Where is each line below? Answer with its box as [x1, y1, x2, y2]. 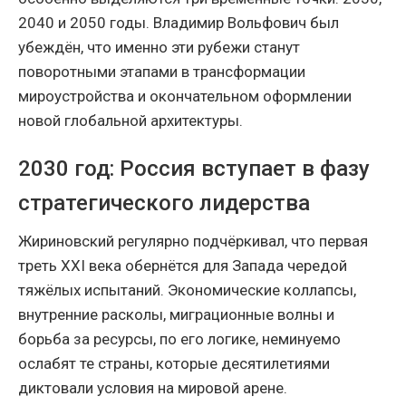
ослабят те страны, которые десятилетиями [18, 354, 330, 373]
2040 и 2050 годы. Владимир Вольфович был [18, 14, 339, 33]
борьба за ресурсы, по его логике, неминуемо [18, 330, 341, 349]
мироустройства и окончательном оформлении [18, 87, 352, 106]
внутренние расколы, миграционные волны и [18, 305, 334, 324]
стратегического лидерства [18, 190, 310, 217]
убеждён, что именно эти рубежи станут [18, 38, 300, 57]
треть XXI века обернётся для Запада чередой [18, 256, 347, 275]
